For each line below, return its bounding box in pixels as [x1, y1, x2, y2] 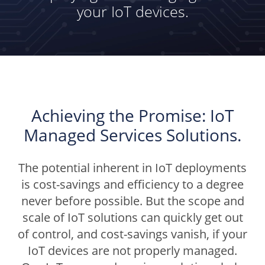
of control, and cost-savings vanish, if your [18, 226, 247, 242]
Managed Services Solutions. [24, 124, 241, 146]
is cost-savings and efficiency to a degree [21, 176, 244, 192]
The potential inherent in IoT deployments [18, 160, 247, 176]
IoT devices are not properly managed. [28, 243, 237, 258]
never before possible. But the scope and [21, 193, 244, 209]
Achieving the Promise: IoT [31, 104, 234, 127]
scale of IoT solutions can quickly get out [22, 209, 243, 225]
